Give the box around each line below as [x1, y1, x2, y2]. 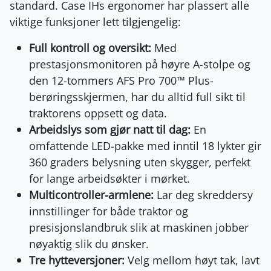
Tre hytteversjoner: [29, 252, 125, 267]
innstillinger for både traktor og [29, 203, 188, 218]
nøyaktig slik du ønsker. [29, 236, 149, 251]
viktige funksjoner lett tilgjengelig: [10, 14, 181, 29]
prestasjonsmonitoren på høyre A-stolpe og [29, 56, 250, 71]
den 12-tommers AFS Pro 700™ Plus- [29, 73, 214, 88]
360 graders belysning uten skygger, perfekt [29, 154, 250, 169]
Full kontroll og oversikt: [29, 40, 151, 55]
